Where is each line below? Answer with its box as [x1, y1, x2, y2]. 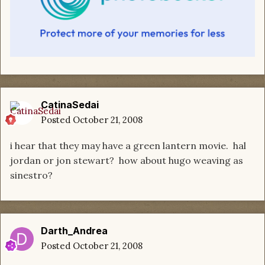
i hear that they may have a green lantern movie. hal [10, 140, 246, 152]
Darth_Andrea [41, 225, 108, 237]
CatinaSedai [41, 99, 99, 111]
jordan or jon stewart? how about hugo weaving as [10, 154, 243, 167]
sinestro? [10, 169, 53, 182]
